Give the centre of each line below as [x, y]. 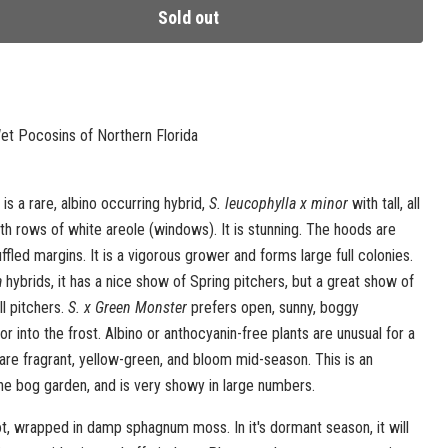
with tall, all [383, 203]
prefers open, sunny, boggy [272, 307]
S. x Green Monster [127, 307]
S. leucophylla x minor [278, 203]
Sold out [189, 17]
